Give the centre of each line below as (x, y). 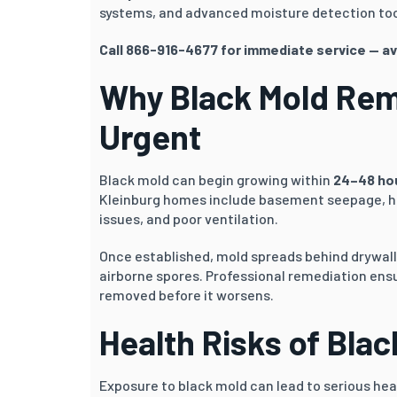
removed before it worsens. (187, 294)
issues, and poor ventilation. (189, 218)
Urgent (150, 136)
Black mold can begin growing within (216, 179)
